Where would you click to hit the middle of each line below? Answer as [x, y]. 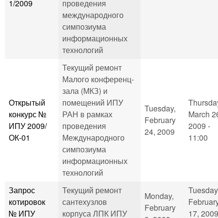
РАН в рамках [87, 114]
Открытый [27, 102]
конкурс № [27, 114]
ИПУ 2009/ [28, 126]
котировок [27, 201]
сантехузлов [85, 201]
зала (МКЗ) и [85, 91]
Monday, [159, 196]
